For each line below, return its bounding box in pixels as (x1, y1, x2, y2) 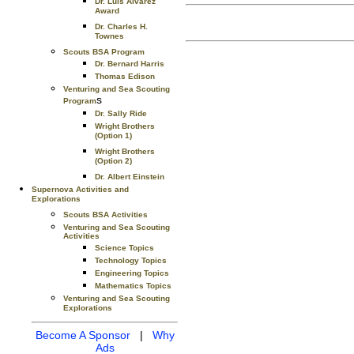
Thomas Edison (95, 72, 155, 81)
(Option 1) (95, 131, 132, 144)
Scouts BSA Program (63, 47, 145, 56)
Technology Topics (95, 256, 167, 265)
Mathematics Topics (95, 281, 171, 290)
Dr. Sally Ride (95, 109, 147, 118)
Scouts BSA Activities (63, 210, 148, 219)
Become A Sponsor (35, 329, 130, 341)
